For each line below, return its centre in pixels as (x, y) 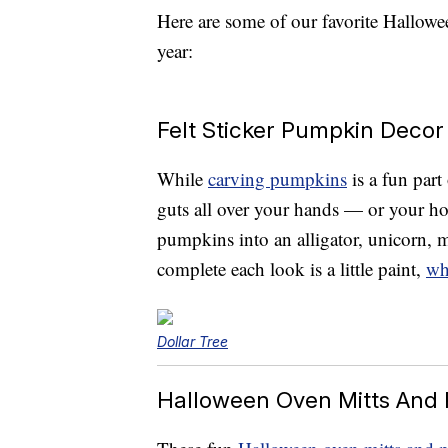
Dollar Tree (192, 342)
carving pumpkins (277, 179)
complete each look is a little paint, (291, 269)
